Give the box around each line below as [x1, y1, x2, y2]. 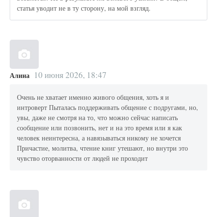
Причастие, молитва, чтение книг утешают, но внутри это [17, 143, 188, 153]
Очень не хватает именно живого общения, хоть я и [17, 92, 170, 102]
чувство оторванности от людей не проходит [17, 153, 148, 163]
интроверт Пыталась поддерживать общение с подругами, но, [17, 102, 199, 112]
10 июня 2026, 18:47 [33, 69, 107, 80]
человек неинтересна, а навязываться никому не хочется [17, 133, 181, 142]
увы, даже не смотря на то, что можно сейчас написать [17, 112, 178, 122]
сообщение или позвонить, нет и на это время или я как [17, 123, 183, 132]
